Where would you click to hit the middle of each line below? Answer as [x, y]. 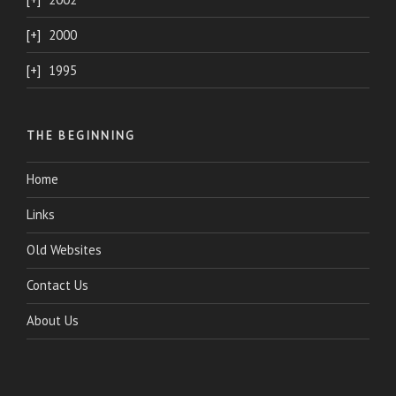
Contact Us [57, 285]
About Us [53, 320]
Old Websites [64, 250]
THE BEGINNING [81, 136]
